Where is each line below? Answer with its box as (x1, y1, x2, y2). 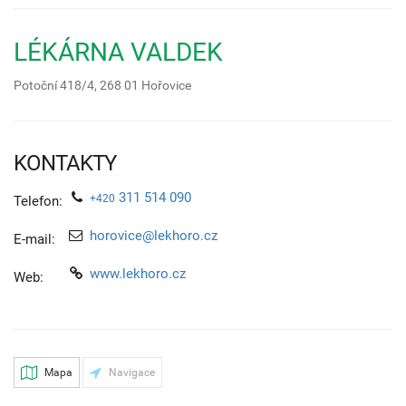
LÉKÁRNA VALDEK (14, 36, 223, 67)
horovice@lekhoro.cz (90, 227, 217, 244)
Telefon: (14, 192, 63, 209)
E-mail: (14, 230, 55, 247)
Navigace (106, 365, 155, 379)
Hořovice (141, 77, 191, 92)
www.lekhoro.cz (90, 265, 186, 282)
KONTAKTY (14, 150, 116, 176)
